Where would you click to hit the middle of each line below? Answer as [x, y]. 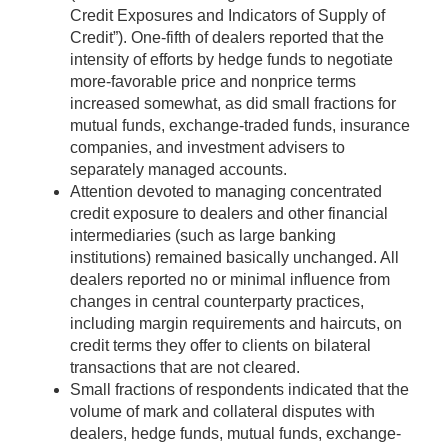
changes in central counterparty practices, [217, 302]
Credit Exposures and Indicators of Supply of [227, 16]
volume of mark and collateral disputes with [222, 412]
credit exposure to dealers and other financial [229, 214]
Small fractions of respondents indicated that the [239, 390]
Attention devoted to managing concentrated [226, 192]
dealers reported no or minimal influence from [230, 280]
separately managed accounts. [178, 170]
